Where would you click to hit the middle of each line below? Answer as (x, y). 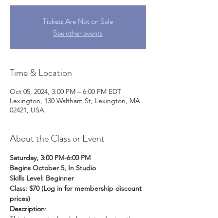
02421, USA (27, 110)
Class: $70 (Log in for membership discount (77, 188)
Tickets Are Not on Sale (78, 21)
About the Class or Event (57, 138)
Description (27, 209)
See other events (78, 33)
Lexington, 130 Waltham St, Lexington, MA (75, 101)
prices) (20, 199)
